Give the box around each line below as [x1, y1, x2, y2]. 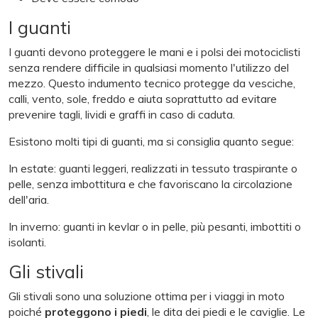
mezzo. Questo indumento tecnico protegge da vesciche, [9, 75, 295, 90]
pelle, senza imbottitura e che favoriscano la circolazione [9, 176, 292, 191]
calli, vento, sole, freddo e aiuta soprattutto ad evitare [9, 91, 277, 106]
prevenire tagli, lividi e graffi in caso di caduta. [9, 106, 235, 121]
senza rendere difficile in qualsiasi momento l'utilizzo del [9, 60, 289, 75]
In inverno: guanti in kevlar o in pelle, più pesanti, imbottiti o [9, 219, 301, 234]
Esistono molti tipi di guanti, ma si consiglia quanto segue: [9, 133, 294, 148]
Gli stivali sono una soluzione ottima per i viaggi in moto [9, 288, 285, 303]
